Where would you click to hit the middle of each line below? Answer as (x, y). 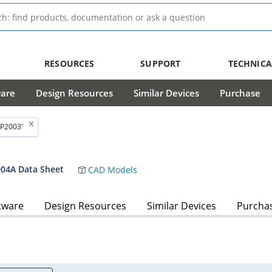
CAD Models (111, 169)
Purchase (240, 93)
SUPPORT (161, 63)
